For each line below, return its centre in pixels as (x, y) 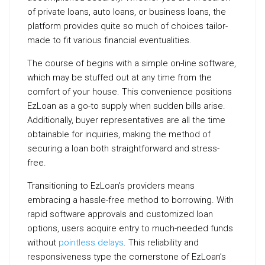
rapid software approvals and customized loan (120, 214)
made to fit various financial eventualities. (109, 40)
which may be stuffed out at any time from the (119, 77)
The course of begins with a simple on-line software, (132, 63)
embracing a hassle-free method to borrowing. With (130, 200)
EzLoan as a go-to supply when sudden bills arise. (126, 106)
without (43, 242)
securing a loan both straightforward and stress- (123, 148)
